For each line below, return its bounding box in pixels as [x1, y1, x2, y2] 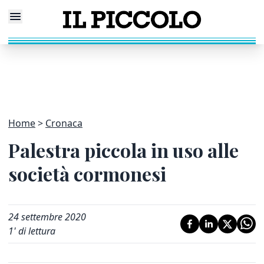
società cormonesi [8, 161, 166, 186]
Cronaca [45, 117, 82, 130]
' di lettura [14, 225, 55, 237]
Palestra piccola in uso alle [8, 137, 239, 163]
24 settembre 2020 [8, 210, 86, 223]
